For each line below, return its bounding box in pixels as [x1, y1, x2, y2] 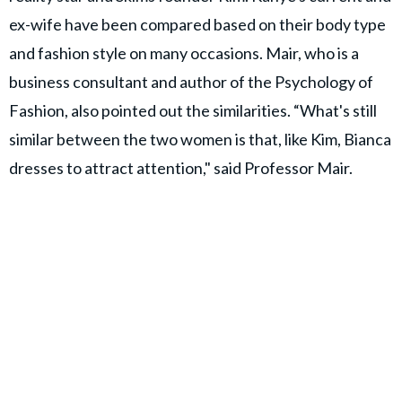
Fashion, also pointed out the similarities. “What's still [9, 100, 377, 120]
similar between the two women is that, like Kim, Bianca [9, 128, 391, 149]
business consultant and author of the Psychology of [9, 71, 373, 92]
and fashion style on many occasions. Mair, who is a [9, 42, 359, 63]
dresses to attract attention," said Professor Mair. [9, 157, 353, 178]
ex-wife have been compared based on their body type [9, 13, 386, 34]
